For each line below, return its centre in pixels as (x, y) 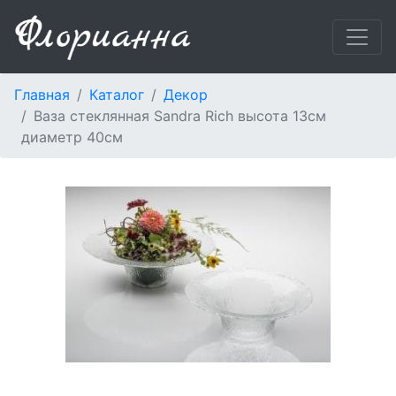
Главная (42, 95)
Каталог (117, 95)
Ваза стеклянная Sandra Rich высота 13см (180, 116)
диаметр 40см (72, 137)
